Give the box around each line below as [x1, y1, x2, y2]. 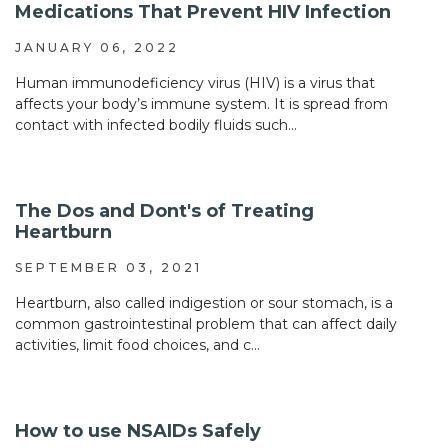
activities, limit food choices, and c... [15, 336, 260, 355]
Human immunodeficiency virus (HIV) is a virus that [15, 74, 375, 93]
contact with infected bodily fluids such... [15, 116, 297, 135]
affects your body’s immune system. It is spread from [15, 95, 388, 114]
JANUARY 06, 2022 [15, 40, 179, 56]
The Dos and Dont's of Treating [15, 200, 314, 223]
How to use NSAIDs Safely [15, 420, 261, 443]
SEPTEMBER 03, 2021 [15, 260, 202, 276]
